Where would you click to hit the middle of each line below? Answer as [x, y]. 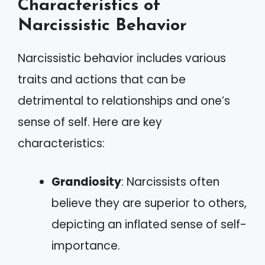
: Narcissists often [170, 182]
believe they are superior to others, [149, 203]
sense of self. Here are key [90, 122]
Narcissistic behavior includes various [122, 58]
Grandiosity [86, 182]
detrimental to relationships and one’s [124, 101]
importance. [86, 245]
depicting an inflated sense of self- [149, 224]
